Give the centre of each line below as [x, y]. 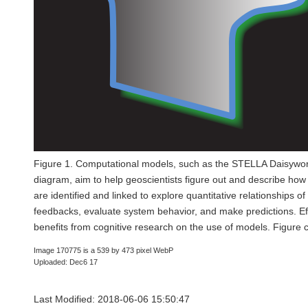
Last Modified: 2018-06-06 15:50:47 [112, 299]
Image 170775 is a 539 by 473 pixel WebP [103, 250]
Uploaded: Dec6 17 [66, 262]
